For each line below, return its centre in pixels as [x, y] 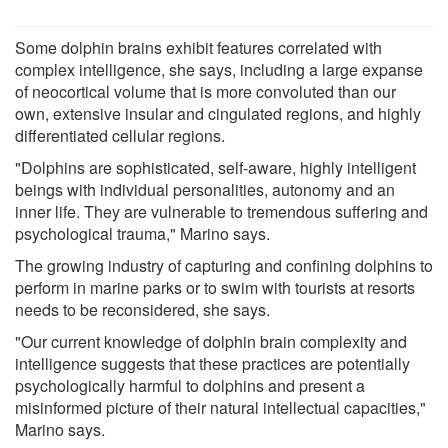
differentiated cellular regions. [120, 135]
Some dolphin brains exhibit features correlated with [198, 47]
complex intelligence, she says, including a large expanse [219, 69]
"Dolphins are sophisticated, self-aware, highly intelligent [215, 167]
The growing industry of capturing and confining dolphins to [224, 265]
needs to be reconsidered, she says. [142, 309]
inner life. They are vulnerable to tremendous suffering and [221, 211]
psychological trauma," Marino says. [142, 233]
